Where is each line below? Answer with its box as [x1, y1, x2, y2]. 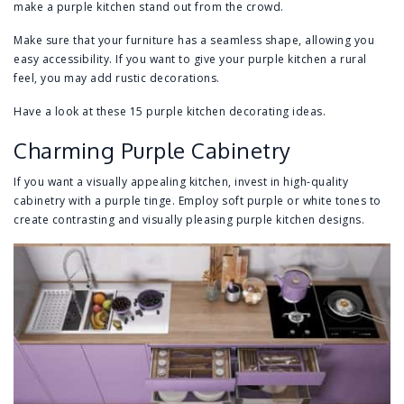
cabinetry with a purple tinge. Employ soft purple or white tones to [14, 193, 381, 209]
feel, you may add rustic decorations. [14, 70, 220, 87]
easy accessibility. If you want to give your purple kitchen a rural [14, 51, 367, 68]
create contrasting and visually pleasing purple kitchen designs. [14, 212, 364, 228]
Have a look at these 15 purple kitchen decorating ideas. [14, 104, 326, 120]
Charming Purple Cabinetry [14, 136, 291, 165]
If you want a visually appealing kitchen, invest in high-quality [14, 174, 348, 190]
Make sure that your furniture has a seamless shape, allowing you [14, 32, 374, 49]
